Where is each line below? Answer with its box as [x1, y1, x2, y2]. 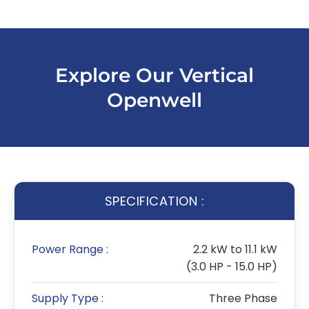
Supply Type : [32, 290, 103, 306]
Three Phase [209, 290, 277, 306]
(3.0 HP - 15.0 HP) [186, 259, 277, 275]
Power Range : [32, 241, 108, 257]
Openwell [107, 88, 202, 112]
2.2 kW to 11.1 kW [193, 241, 277, 257]
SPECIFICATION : [104, 192, 205, 210]
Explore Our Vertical [55, 63, 254, 87]
